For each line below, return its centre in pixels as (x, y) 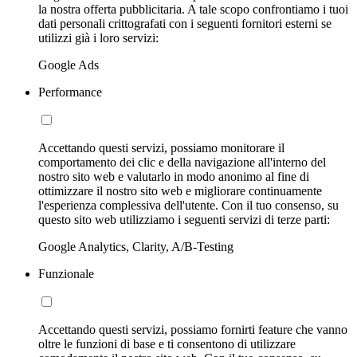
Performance (70, 92)
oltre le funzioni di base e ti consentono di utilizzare (167, 343)
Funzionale (66, 273)
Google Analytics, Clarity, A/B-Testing (136, 246)
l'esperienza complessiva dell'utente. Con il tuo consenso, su (188, 205)
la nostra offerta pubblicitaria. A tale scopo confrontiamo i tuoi (193, 9)
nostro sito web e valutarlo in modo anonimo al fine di (174, 176)
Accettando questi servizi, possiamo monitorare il (161, 147)
